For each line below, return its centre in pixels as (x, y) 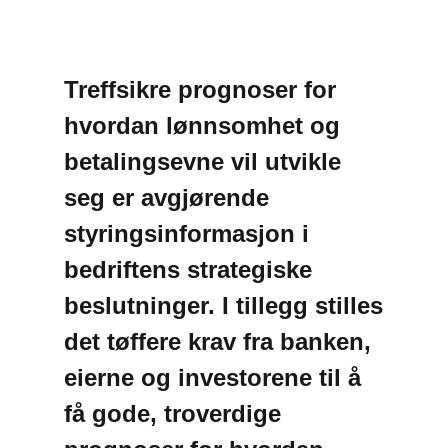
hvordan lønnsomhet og (202, 125)
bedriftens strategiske (188, 269)
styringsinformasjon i (186, 233)
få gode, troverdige (172, 413)
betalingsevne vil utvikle (202, 161)
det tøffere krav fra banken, (217, 341)
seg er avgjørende (166, 197)
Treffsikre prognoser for (200, 89)
